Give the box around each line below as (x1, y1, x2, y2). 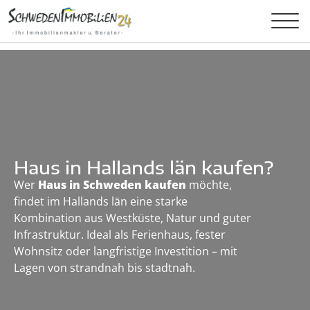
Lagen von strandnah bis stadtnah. (14, 260, 195, 276)
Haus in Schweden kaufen (38, 177, 186, 193)
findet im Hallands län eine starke (14, 194, 188, 210)
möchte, (189, 177, 232, 193)
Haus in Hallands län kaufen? (14, 156, 273, 179)
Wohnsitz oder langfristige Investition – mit (14, 244, 237, 259)
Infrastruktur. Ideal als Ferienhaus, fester (14, 227, 226, 243)
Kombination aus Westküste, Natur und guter (14, 210, 251, 226)
